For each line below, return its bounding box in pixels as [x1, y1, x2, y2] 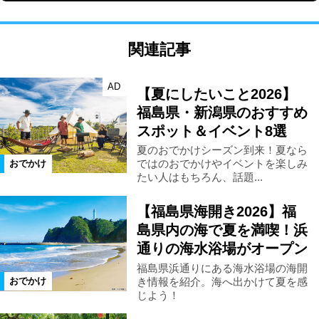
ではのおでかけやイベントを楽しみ [136, 157, 308, 170]
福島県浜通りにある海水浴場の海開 [136, 261, 308, 274]
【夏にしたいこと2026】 [136, 85, 296, 102]
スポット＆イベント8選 [136, 122, 287, 139]
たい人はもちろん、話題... [136, 171, 263, 184]
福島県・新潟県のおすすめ [136, 104, 308, 120]
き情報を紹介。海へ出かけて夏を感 [136, 275, 308, 288]
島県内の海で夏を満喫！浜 [136, 222, 308, 239]
